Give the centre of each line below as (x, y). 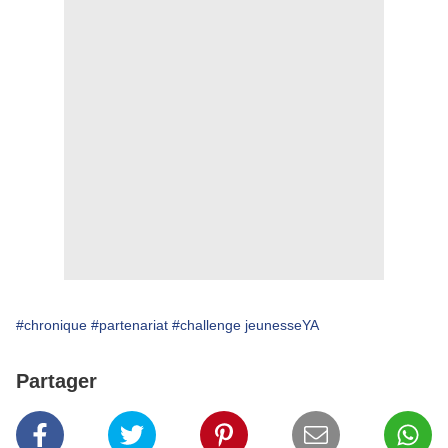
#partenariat (129, 325)
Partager (56, 381)
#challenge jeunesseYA (245, 325)
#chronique (51, 325)
